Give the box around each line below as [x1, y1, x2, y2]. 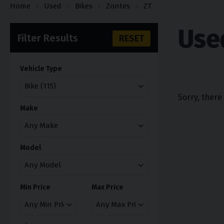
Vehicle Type [20, 64, 62, 73]
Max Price [91, 182, 123, 191]
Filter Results [17, 31, 78, 44]
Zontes [106, 1, 130, 10]
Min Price [20, 182, 50, 191]
